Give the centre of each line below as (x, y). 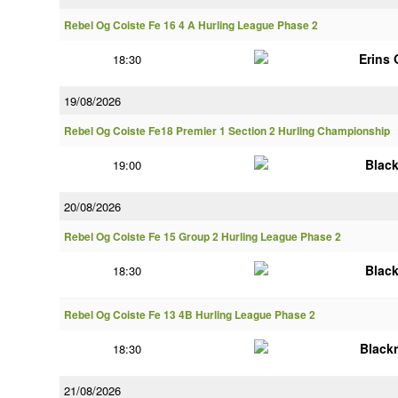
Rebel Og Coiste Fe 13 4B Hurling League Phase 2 (190, 315)
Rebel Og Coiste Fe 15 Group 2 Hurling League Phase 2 (203, 237)
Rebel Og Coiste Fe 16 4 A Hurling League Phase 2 (191, 25)
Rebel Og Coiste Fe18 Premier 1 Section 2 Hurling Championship (227, 131)
